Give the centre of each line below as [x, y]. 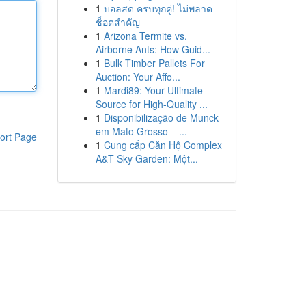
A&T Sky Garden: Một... [147, 158]
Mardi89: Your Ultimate [153, 90]
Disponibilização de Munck [161, 117]
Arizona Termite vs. [145, 36]
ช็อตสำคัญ [117, 22]
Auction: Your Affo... [138, 76]
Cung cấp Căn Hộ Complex [163, 145]
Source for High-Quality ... [151, 104]
